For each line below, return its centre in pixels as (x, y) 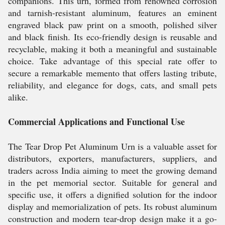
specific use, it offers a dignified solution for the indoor (113, 194)
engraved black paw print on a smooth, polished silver (113, 25)
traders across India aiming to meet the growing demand (113, 170)
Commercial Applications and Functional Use (96, 122)
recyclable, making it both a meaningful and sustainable (113, 49)
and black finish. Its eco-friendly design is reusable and (113, 37)
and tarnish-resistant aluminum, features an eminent (113, 13)
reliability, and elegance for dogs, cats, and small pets (113, 85)
